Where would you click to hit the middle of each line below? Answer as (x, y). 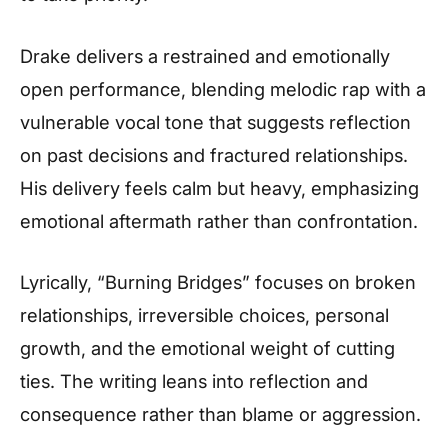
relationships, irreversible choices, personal (204, 315)
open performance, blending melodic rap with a (223, 88)
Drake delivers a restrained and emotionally (205, 55)
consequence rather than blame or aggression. (220, 414)
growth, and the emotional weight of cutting (207, 348)
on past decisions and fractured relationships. (214, 154)
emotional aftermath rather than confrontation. (219, 220)
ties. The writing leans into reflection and (194, 381)
